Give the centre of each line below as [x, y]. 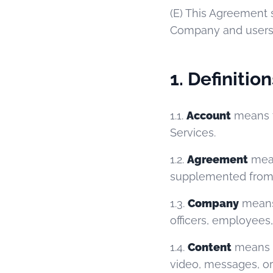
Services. [193, 133]
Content [210, 247]
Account [209, 115]
